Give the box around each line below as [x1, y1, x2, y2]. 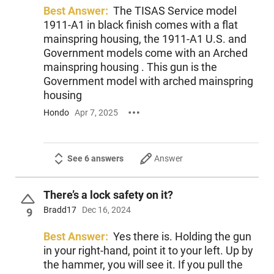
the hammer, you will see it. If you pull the [43, 258, 243, 272]
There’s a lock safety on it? [43, 188, 173, 201]
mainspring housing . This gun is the [43, 60, 217, 73]
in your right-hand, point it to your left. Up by [43, 244, 253, 257]
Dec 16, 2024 [81, 205, 131, 215]
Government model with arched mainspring [43, 74, 253, 87]
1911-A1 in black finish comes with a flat [43, 18, 238, 31]
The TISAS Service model [113, 4, 237, 17]
